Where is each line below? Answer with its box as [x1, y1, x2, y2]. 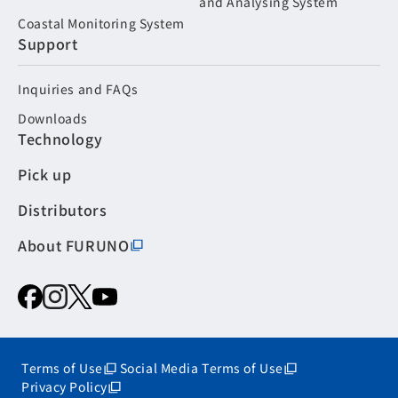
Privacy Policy [21, 378, 107, 396]
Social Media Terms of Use [119, 359, 283, 378]
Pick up [18, 163, 72, 186]
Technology [18, 128, 103, 150]
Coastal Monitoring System [18, 14, 185, 33]
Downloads [18, 109, 89, 128]
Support [18, 33, 78, 55]
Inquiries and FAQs [18, 80, 139, 99]
